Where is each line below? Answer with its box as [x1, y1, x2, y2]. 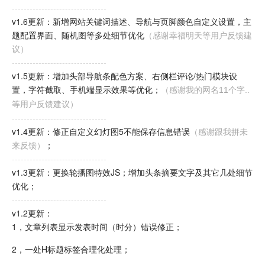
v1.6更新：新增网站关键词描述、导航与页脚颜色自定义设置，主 [12, 15, 251, 27]
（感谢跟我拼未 [190, 125, 248, 137]
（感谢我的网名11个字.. [161, 85, 250, 95]
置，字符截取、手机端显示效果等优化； [12, 83, 161, 95]
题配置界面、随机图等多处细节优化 [12, 29, 144, 41]
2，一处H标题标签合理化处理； [12, 243, 130, 255]
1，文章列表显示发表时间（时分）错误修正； [12, 221, 182, 232]
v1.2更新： [12, 207, 53, 219]
